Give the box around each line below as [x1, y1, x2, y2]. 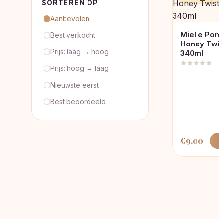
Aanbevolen [50, 14, 89, 22]
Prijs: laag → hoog [50, 47, 109, 56]
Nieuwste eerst [50, 81, 99, 89]
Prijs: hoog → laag [50, 64, 109, 72]
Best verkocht [50, 31, 95, 39]
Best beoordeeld [50, 97, 106, 106]
